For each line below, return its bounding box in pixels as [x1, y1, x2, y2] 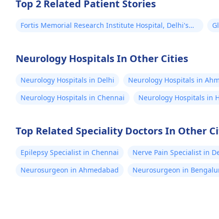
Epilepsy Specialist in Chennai [21, 148, 119, 157]
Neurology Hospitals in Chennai [21, 93, 125, 102]
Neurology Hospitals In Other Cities [16, 52, 188, 65]
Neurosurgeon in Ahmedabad [21, 165, 119, 175]
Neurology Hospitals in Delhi [21, 75, 114, 85]
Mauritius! [21, 40, 54, 49]
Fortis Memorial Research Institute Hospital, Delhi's [21, 21, 189, 30]
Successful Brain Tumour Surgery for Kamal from [21, 30, 181, 40]
